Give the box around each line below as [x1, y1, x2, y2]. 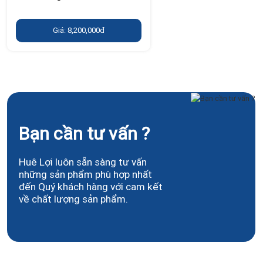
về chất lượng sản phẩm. [19, 192, 128, 205]
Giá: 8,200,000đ [53, 25, 104, 36]
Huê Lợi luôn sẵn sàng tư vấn [19, 155, 147, 168]
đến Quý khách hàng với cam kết [19, 180, 163, 193]
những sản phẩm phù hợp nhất [19, 167, 152, 181]
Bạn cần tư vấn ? [19, 122, 150, 144]
